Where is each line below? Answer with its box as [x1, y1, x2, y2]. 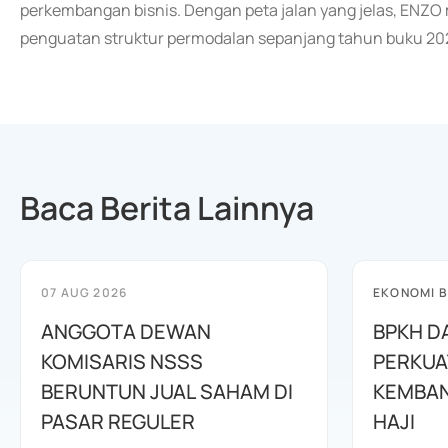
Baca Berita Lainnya [20, 186, 314, 230]
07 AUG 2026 [41, 284, 128, 301]
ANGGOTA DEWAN [41, 318, 211, 345]
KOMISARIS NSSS [41, 348, 203, 375]
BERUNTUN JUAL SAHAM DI [41, 378, 293, 405]
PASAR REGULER [41, 408, 195, 435]
